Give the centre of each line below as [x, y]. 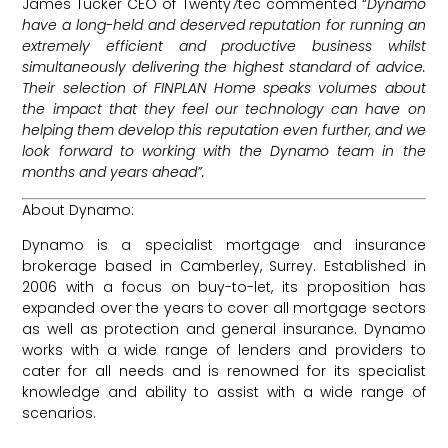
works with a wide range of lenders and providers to [224, 350]
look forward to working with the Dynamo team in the [224, 151]
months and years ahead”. [114, 172]
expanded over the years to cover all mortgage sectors [224, 308]
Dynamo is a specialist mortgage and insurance [224, 245]
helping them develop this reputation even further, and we [224, 130]
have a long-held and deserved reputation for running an [224, 25]
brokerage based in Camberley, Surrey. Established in [224, 266]
